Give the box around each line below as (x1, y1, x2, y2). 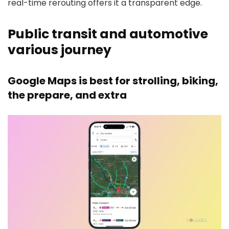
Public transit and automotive (8, 25, 208, 43)
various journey (8, 41, 111, 59)
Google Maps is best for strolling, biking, (8, 74, 218, 88)
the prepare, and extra (8, 88, 127, 103)
